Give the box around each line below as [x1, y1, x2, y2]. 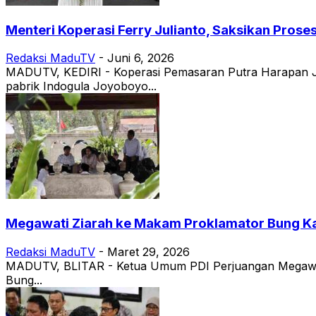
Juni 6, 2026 [107, 51, 174, 66]
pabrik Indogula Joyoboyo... [6, 79, 157, 94]
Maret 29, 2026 [107, 244, 190, 259]
